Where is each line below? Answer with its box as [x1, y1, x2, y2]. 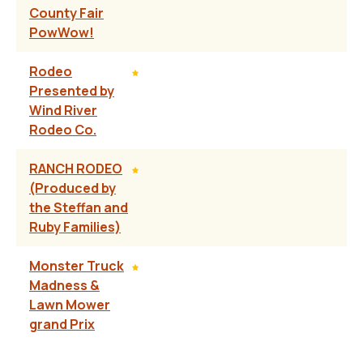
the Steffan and [29, 199, 128, 217]
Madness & [29, 276, 100, 295]
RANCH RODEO [29, 160, 122, 178]
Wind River [29, 101, 97, 120]
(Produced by [29, 179, 116, 198]
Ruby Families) [29, 218, 121, 237]
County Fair [29, 4, 104, 23]
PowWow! [29, 23, 94, 42]
